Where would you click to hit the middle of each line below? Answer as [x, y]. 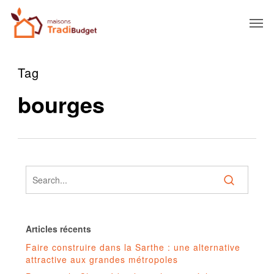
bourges [61, 104]
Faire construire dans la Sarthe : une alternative [133, 247]
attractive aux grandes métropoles [102, 259]
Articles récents [58, 229]
